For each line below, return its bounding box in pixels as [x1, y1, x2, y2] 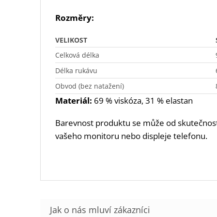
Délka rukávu [55, 66, 97, 76]
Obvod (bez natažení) [55, 81, 124, 91]
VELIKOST [55, 35, 87, 45]
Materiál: [55, 95, 94, 107]
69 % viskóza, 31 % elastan [94, 95, 193, 107]
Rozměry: [55, 12, 94, 24]
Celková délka [55, 50, 99, 60]
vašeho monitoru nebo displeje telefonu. [55, 130, 207, 142]
